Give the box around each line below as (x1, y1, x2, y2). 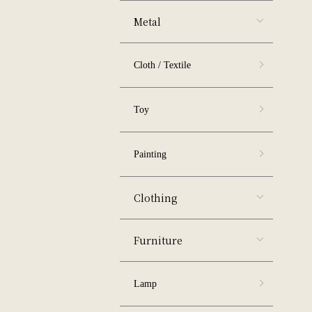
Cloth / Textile (134, 59, 191, 70)
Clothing (134, 190, 178, 205)
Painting (134, 148, 166, 159)
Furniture (134, 233, 182, 247)
